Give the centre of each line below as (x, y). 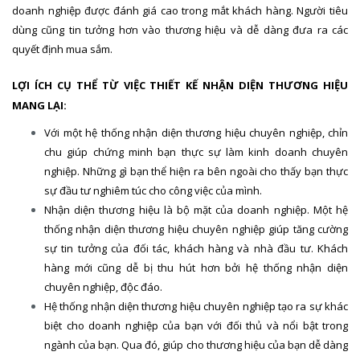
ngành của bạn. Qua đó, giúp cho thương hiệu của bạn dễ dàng (196, 345)
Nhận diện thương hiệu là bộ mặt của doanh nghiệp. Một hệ (196, 210)
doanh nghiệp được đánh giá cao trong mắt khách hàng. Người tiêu (180, 11)
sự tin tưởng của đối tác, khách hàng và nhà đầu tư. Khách (196, 249)
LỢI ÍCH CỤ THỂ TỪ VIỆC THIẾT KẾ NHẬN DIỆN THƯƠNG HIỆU (180, 86)
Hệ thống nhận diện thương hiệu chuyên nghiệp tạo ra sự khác (196, 307)
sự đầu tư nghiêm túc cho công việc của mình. (153, 191)
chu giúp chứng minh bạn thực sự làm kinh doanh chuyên (196, 152)
